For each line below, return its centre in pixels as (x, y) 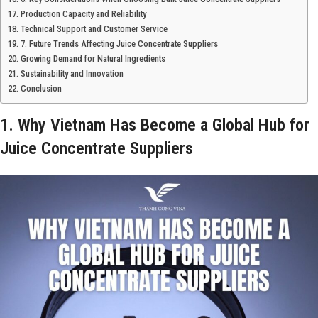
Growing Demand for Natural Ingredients (93, 59)
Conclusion (41, 89)
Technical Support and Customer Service (94, 29)
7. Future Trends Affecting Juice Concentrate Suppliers (119, 44)
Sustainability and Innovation (72, 74)
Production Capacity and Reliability (83, 14)
